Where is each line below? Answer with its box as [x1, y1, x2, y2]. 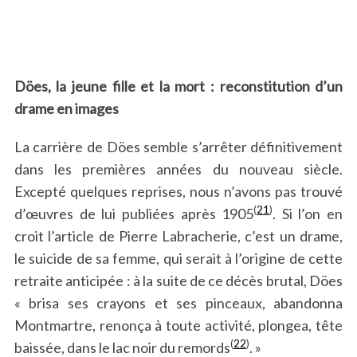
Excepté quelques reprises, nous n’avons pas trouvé [14, 182, 343, 200]
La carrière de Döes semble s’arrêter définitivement [14, 137, 343, 155]
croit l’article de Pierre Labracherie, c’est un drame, [14, 226, 343, 245]
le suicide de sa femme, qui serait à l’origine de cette [14, 249, 343, 267]
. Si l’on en [273, 204, 343, 222]
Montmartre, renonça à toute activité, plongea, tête [14, 316, 343, 334]
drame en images [14, 99, 119, 117]
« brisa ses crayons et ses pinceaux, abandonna [14, 293, 343, 312]
